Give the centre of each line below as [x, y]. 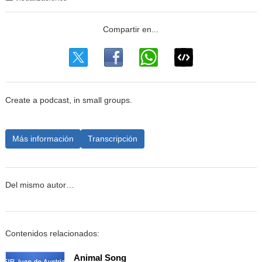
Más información [43, 138]
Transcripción [112, 138]
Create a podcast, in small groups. [68, 100]
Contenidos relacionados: [52, 233]
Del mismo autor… [39, 185]
